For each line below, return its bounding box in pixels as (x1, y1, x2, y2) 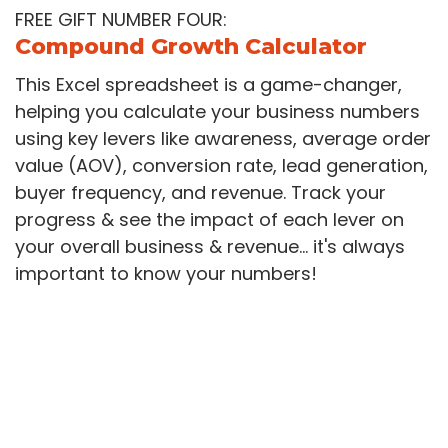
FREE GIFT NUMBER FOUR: (15, 7, 227, 33)
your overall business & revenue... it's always (15, 234, 405, 260)
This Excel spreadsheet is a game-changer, (15, 72, 402, 98)
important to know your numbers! (15, 261, 317, 287)
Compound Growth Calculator (15, 33, 367, 61)
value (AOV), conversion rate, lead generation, (15, 153, 428, 179)
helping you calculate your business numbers (15, 99, 420, 125)
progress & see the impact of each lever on (15, 207, 404, 233)
